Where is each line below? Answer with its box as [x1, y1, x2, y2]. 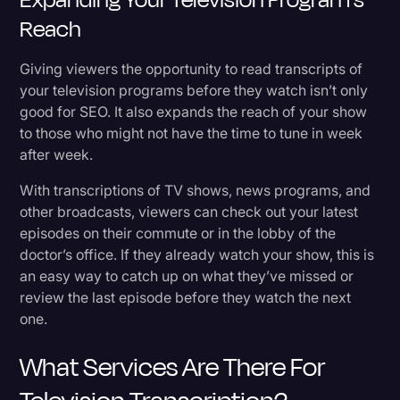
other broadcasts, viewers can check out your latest [20, 202, 359, 221]
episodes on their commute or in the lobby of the [20, 223, 337, 242]
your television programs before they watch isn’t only [20, 80, 369, 99]
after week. [20, 145, 94, 163]
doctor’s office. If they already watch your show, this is [20, 245, 375, 263]
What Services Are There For [20, 347, 326, 387]
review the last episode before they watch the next [20, 287, 352, 306]
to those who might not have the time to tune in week [20, 123, 363, 142]
